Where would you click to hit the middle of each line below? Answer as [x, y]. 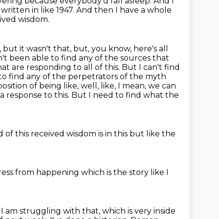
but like [146, 134]
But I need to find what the [125, 95]
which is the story [116, 172]
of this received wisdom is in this [67, 134]
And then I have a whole [124, 10]
